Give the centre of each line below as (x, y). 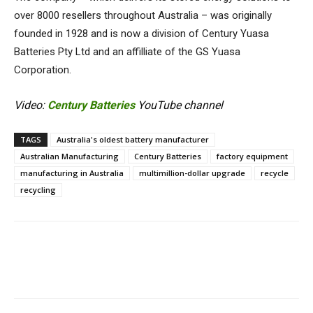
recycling (38, 190)
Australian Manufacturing (70, 156)
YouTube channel (179, 105)
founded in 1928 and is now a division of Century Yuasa (141, 34)
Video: (31, 105)
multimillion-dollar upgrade (192, 173)
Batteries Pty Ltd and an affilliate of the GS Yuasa (127, 52)
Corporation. (43, 70)
